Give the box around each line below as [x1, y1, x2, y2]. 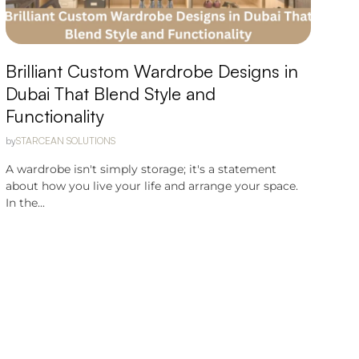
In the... [5, 196, 45, 210]
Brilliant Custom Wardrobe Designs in [5, 60, 298, 82]
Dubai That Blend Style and [5, 83, 216, 104]
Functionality [5, 105, 103, 127]
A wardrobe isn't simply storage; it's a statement [5, 162, 276, 176]
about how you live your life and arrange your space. [5, 179, 298, 193]
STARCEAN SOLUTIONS [15, 135, 115, 147]
